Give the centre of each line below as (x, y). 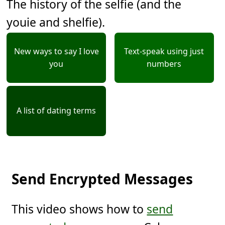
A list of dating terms (57, 111)
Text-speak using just (164, 51)
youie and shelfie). (56, 22)
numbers (164, 64)
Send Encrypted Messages (102, 179)
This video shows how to (79, 209)
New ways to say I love (56, 51)
